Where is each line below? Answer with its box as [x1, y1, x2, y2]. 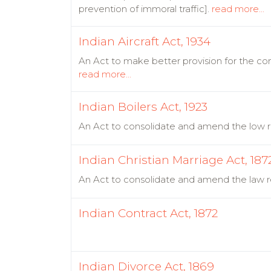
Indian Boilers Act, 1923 [79, 100, 207, 114]
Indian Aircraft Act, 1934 [79, 34, 211, 48]
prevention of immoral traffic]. [79, 3, 212, 15]
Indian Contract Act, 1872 [79, 206, 218, 220]
